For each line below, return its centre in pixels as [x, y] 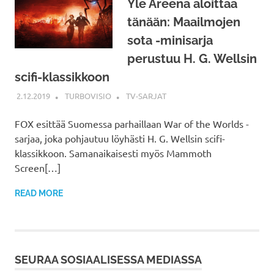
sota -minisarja [170, 40]
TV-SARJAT [146, 96]
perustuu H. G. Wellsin [192, 58]
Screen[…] [38, 168]
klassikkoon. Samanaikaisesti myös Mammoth [113, 153]
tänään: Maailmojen [184, 22]
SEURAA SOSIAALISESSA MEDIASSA [108, 260]
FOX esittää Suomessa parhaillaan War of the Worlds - [132, 124]
